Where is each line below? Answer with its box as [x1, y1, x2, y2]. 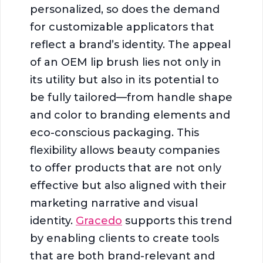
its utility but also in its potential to [30, 73, 219, 86]
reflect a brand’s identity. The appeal [30, 38, 231, 51]
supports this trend [122, 214, 232, 227]
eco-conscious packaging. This [30, 126, 199, 139]
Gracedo [76, 214, 122, 227]
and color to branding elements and [30, 108, 230, 122]
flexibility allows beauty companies [30, 143, 220, 157]
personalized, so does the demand [30, 2, 220, 16]
